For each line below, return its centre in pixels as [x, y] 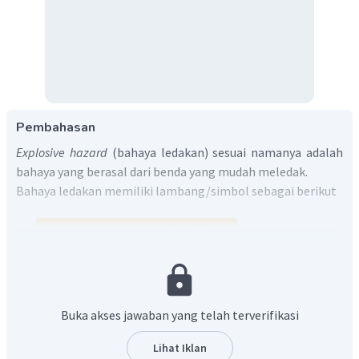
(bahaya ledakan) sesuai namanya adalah [228, 152]
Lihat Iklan [179, 347]
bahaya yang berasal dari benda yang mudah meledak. [162, 171]
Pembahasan [56, 127]
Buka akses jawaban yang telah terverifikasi [179, 315]
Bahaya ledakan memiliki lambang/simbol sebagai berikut [176, 190]
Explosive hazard [64, 152]
